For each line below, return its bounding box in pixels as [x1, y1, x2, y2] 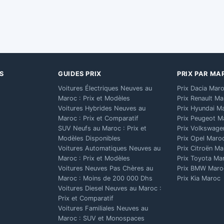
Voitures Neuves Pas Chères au [58, 164, 153, 172]
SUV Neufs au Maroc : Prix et [58, 124, 146, 132]
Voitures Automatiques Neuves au [58, 144, 160, 152]
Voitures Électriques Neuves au [58, 84, 152, 92]
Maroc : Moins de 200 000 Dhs [58, 174, 152, 182]
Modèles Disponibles [58, 134, 120, 142]
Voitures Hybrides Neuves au [58, 104, 145, 112]
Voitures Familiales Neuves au [58, 204, 148, 212]
